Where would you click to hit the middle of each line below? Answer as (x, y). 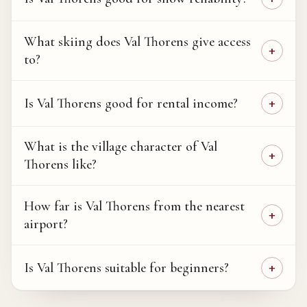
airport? (46, 224)
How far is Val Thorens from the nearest (134, 206)
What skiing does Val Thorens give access (137, 42)
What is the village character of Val (120, 147)
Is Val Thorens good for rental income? (131, 103)
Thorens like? (60, 165)
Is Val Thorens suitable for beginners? (126, 268)
